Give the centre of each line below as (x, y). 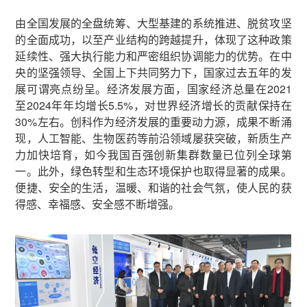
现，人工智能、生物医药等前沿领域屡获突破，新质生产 (153, 138)
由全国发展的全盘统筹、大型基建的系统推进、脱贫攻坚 (153, 23)
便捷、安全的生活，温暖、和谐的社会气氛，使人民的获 (153, 187)
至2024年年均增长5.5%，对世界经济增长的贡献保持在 (153, 105)
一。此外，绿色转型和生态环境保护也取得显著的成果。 (153, 171)
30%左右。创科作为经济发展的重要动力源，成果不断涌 (153, 121)
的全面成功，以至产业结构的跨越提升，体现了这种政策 (153, 39)
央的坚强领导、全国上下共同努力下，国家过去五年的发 (153, 72)
